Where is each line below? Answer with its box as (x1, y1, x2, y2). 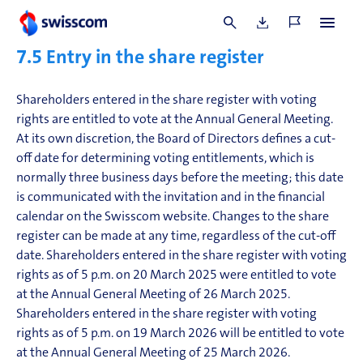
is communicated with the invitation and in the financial (16, 191, 325, 204)
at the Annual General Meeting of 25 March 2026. (16, 347, 290, 360)
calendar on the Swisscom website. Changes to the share (16, 211, 329, 224)
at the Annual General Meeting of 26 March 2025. (16, 288, 290, 301)
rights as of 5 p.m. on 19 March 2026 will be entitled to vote (16, 327, 344, 340)
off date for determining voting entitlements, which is (16, 152, 314, 165)
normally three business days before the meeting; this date (16, 172, 344, 185)
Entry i (46, 49, 100, 68)
